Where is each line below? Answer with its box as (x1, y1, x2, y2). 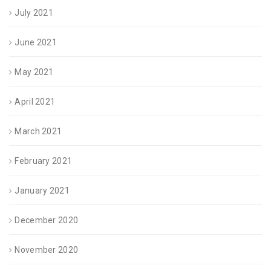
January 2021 (15, 186, 70, 196)
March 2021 (15, 126, 62, 137)
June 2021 (15, 38, 57, 48)
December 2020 (15, 215, 79, 226)
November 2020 (15, 245, 79, 255)
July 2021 (15, 8, 54, 18)
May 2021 (15, 67, 54, 77)
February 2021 (15, 156, 73, 166)
